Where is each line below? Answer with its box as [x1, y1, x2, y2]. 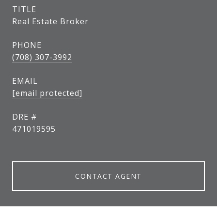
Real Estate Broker [12, 16, 89, 27]
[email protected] [12, 88, 82, 98]
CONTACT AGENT [75, 171, 142, 181]
